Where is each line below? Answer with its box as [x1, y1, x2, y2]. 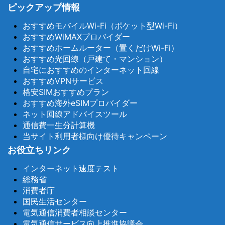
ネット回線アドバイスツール [23, 108, 127, 119]
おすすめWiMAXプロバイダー [23, 31, 130, 42]
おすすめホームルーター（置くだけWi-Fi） [23, 42, 179, 53]
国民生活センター [23, 196, 87, 206]
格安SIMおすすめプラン [23, 86, 109, 97]
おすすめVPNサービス [23, 75, 103, 86]
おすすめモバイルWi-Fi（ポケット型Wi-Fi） [23, 20, 182, 31]
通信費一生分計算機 [23, 120, 95, 130]
